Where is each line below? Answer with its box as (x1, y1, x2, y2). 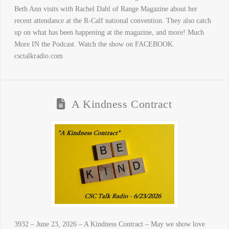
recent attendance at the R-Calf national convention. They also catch (14, 17, 211, 25)
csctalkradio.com (14, 52, 63, 60)
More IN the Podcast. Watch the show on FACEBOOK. (14, 40, 175, 49)
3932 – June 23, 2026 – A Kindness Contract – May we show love (14, 220, 205, 228)
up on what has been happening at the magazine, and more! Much (14, 29, 204, 37)
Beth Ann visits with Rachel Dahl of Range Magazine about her (14, 5, 197, 13)
